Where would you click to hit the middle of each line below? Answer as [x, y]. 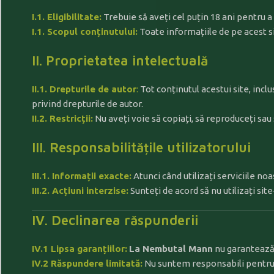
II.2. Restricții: [62, 118]
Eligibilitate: [74, 17]
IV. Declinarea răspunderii [115, 220]
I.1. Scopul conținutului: [85, 31]
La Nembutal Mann [171, 249]
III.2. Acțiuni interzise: [80, 191]
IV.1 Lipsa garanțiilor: [80, 249]
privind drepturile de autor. [87, 104]
